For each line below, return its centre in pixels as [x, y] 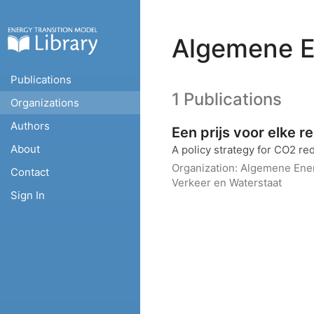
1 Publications [227, 99]
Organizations [45, 103]
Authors [30, 126]
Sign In [28, 195]
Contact [30, 172]
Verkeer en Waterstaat [227, 183]
